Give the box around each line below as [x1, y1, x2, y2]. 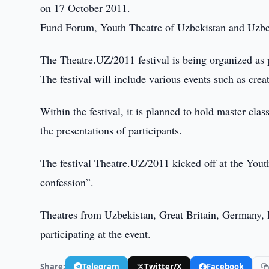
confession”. [40, 175, 94, 189]
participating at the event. [40, 226, 151, 241]
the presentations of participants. [40, 123, 183, 138]
